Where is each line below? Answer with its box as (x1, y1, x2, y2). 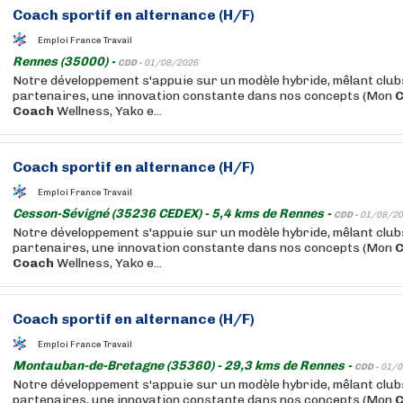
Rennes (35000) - (13, 54, 118, 69)
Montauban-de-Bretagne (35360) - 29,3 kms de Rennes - (13, 358, 354, 373)
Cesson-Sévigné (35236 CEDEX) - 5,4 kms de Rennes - (13, 206, 334, 221)
